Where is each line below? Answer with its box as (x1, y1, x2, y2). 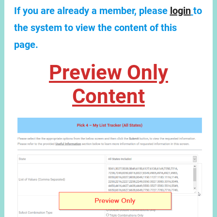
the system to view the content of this (14, 22, 177, 34)
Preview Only (48, 61, 168, 85)
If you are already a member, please (14, 5, 170, 17)
